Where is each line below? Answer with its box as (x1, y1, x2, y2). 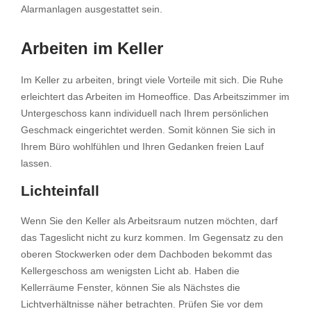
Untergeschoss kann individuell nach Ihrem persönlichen (21, 108, 269, 119)
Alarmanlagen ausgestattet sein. (21, 4, 162, 15)
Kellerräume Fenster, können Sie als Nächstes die (21, 283, 240, 293)
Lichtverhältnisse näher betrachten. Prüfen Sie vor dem (21, 299, 263, 310)
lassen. (21, 158, 52, 169)
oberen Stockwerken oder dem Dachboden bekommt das (21, 249, 272, 260)
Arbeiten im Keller (21, 39, 163, 58)
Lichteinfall (21, 183, 99, 199)
